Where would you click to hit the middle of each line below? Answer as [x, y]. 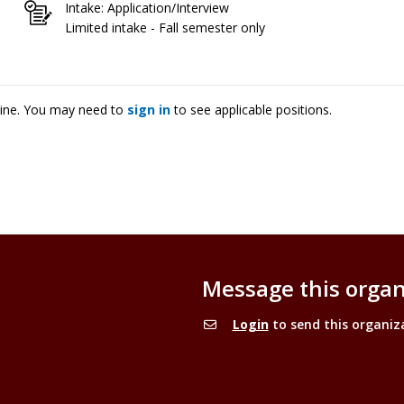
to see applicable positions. [251, 110]
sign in [149, 110]
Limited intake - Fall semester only [165, 28]
